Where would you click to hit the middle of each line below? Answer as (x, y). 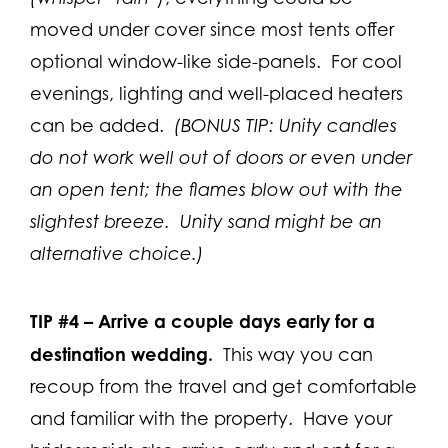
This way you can (295, 354)
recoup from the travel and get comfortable (223, 386)
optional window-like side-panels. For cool (216, 61)
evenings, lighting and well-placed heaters (216, 93)
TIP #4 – (61, 320)
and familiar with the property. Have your (211, 418)
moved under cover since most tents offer (212, 29)
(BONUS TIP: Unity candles (285, 125)
